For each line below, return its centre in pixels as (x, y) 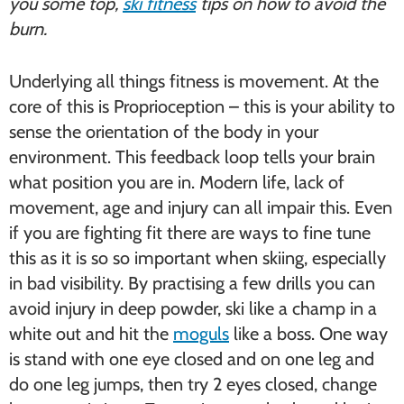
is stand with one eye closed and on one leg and (192, 359)
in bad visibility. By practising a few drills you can (192, 283)
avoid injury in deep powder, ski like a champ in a (193, 308)
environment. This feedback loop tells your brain (192, 157)
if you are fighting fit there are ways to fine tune (190, 233)
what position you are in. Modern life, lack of (177, 182)
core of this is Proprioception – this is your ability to (202, 106)
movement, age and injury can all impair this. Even (201, 207)
